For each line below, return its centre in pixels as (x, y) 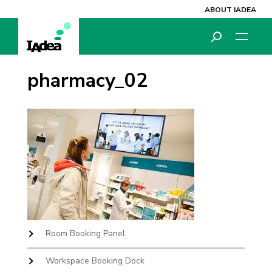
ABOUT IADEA (230, 10)
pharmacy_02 (87, 80)
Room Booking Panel (85, 233)
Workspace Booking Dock (95, 261)
